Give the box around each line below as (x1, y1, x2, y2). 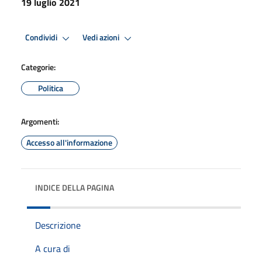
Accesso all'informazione (26, 136, 112, 149)
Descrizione (35, 218, 81, 232)
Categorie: (21, 60, 56, 73)
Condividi (25, 31, 59, 44)
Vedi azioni (82, 31, 121, 44)
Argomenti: (21, 115, 59, 127)
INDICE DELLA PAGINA (35, 181, 114, 194)
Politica (37, 81, 63, 94)
